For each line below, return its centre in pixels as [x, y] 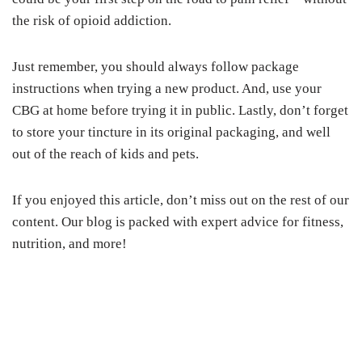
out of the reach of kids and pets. [105, 154]
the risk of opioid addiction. [92, 21]
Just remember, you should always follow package [156, 67]
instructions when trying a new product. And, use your [167, 88]
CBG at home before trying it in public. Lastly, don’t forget [180, 110]
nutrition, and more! [69, 244]
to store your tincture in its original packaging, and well [171, 132]
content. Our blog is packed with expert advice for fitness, [178, 222]
